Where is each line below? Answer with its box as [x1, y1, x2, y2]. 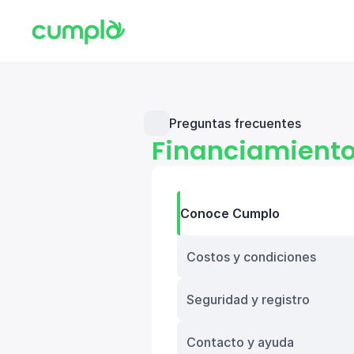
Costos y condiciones [186, 249, 316, 265]
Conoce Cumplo [180, 205, 280, 221]
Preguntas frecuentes [169, 115, 301, 131]
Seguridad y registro [186, 292, 310, 307]
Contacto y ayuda [186, 334, 294, 350]
